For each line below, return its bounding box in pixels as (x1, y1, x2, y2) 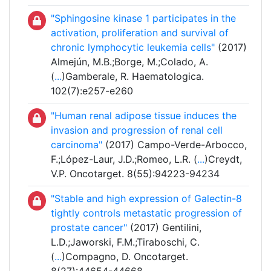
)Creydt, (204, 153, 242, 166)
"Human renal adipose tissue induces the (51, 109, 237, 122)
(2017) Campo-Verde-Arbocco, (102, 139, 247, 151)
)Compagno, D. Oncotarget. (62, 250, 188, 263)
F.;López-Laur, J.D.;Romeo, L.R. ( (51, 153, 197, 166)
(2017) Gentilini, (127, 221, 201, 234)
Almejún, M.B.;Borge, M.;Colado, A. (51, 56, 208, 68)
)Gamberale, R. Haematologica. (62, 70, 204, 83)
